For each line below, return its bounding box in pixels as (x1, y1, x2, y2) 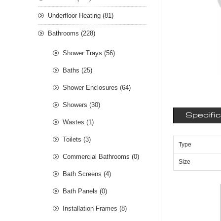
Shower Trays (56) (63, 49, 115, 57)
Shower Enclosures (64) (63, 84, 131, 92)
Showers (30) (63, 101, 100, 109)
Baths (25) (63, 67, 92, 74)
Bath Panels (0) (63, 187, 107, 195)
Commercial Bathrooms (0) (63, 153, 139, 161)
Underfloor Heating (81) (48, 12, 113, 20)
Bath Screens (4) (63, 170, 111, 178)
